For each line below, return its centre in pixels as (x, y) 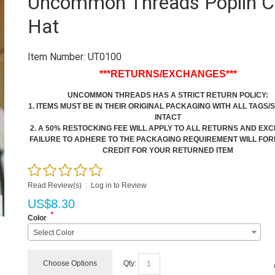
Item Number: (57, 57)
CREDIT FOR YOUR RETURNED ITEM (168, 150)
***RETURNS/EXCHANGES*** (168, 74)
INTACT (168, 117)
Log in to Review (119, 185)
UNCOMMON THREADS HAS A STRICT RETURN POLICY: (168, 95)
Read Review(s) (55, 185)
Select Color (54, 233)
